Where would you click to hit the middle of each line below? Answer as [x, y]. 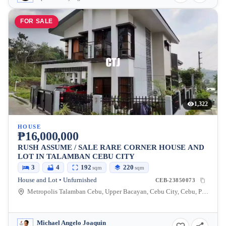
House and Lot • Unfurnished [57, 180]
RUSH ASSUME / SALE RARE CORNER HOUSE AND [111, 147]
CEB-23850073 [175, 180]
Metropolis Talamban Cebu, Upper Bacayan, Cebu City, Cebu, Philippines [205, 192]
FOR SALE [37, 21]
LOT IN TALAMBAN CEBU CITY [76, 156]
